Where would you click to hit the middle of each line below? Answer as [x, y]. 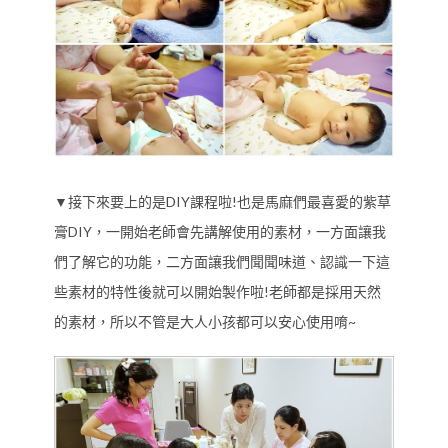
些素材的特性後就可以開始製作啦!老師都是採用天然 [217, 291]
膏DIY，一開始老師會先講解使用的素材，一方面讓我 [220, 231]
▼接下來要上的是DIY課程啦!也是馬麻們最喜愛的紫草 [222, 201]
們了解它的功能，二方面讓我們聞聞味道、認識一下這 [222, 261]
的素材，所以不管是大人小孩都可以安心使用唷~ [205, 321]
